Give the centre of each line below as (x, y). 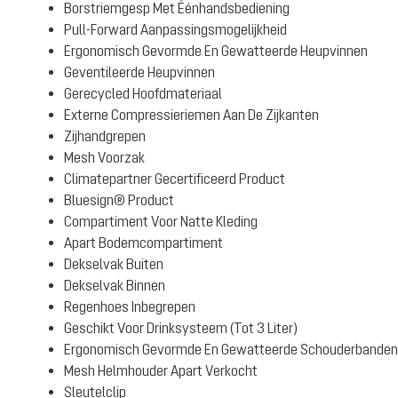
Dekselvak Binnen (115, 285)
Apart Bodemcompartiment (143, 243)
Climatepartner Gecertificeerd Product (175, 179)
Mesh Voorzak (104, 157)
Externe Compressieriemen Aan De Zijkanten (191, 115)
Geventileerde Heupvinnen (139, 72)
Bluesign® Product (119, 200)
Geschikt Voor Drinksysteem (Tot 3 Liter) (181, 328)
